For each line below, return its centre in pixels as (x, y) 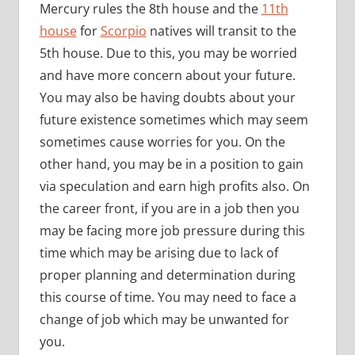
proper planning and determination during (167, 275)
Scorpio (123, 31)
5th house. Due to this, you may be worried (168, 53)
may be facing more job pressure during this (172, 230)
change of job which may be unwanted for (164, 319)
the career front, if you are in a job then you (169, 208)
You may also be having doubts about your (167, 97)
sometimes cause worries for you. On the (162, 141)
